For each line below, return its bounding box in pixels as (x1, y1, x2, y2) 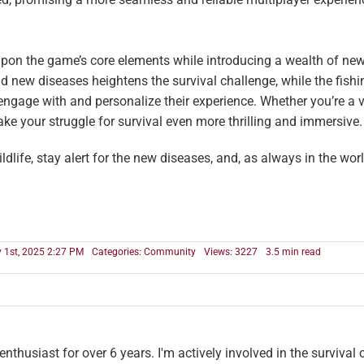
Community (144, 245, 197, 258)
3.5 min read (266, 245, 322, 258)
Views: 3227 (204, 245, 258, 258)
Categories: (92, 245, 145, 258)
